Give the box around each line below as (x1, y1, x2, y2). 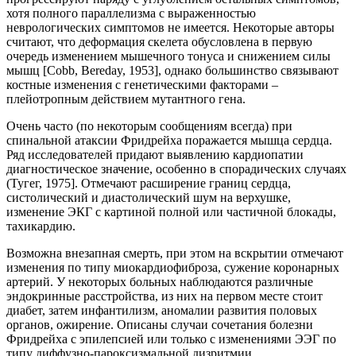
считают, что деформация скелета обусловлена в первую (6, 34, 312, 48)
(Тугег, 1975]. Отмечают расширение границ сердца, (6, 176, 291, 190)
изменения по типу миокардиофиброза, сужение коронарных (6, 260, 339, 274)
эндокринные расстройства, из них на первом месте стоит (6, 288, 323, 303)
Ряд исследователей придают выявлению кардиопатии (6, 147, 304, 161)
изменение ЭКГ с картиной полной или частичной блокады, (6, 204, 336, 219)
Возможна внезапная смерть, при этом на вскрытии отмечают (6, 246, 343, 260)
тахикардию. (6, 219, 75, 233)
